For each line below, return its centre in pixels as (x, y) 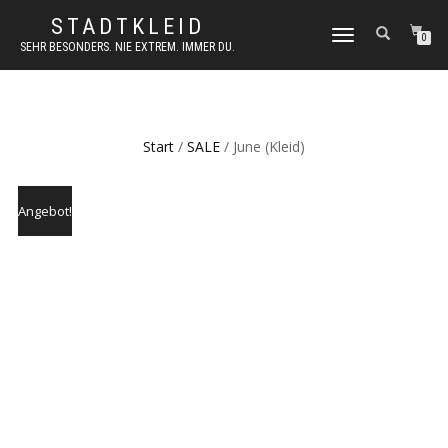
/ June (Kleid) (262, 146)
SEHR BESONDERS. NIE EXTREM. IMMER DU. (127, 47)
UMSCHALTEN (362, 55)
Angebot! (45, 211)
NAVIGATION (360, 36)
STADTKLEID (127, 26)
